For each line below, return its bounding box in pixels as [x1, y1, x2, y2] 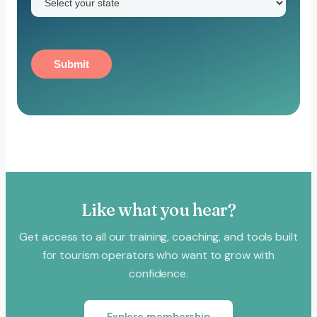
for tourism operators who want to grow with [42, 247, 275, 263]
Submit [54, 57, 89, 70]
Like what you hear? [81, 199, 236, 220]
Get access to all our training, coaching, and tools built [19, 229, 298, 244]
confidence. [129, 265, 188, 281]
